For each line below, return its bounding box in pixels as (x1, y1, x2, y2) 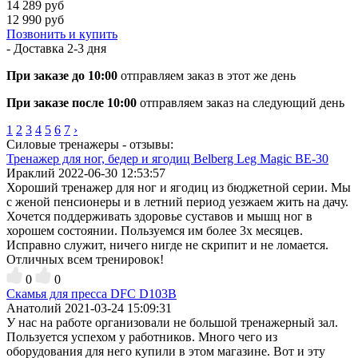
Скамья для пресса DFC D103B (6, 286, 177, 300)
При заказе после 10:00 (6, 95, 137, 109)
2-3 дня (67, 41, 106, 55)
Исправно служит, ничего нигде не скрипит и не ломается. (6, 237, 328, 252)
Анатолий (6, 300, 62, 315)
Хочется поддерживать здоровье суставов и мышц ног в (6, 209, 312, 223)
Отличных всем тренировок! (6, 252, 164, 266)
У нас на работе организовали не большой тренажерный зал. (6, 315, 338, 329)
